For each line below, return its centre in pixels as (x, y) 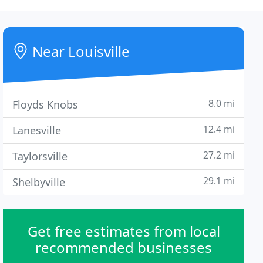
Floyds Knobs (45, 104)
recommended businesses (124, 247)
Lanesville (37, 130)
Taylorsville (40, 156)
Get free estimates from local (124, 231)
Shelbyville (39, 182)
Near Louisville (80, 51)
